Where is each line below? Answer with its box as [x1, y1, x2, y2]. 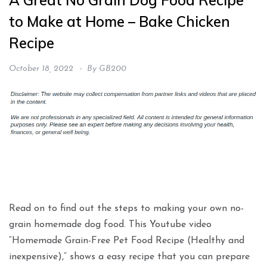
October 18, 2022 [9, 64, 73, 74]
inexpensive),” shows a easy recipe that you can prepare [9, 252, 250, 262]
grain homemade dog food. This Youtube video [9, 220, 212, 230]
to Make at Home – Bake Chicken [9, 13, 230, 31]
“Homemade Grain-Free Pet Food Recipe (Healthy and [9, 236, 244, 246]
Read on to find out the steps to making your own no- [9, 204, 244, 214]
